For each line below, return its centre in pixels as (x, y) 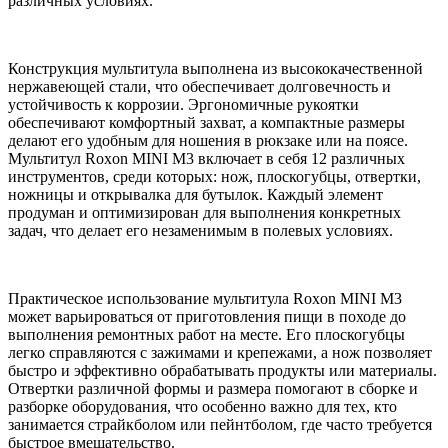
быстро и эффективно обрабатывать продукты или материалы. (222, 370)
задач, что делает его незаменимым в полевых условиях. (200, 230)
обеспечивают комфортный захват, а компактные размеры (206, 122)
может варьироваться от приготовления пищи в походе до (207, 316)
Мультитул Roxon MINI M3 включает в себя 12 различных (206, 158)
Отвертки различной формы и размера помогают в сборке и (213, 388)
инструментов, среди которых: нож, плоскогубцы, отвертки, (214, 176)
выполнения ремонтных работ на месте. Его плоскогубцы (206, 334)
